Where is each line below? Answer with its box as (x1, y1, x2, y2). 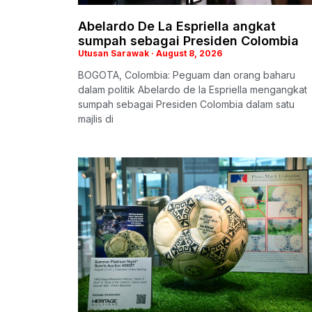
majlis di (78, 112, 114, 125)
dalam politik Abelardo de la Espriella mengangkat (78, 83, 307, 95)
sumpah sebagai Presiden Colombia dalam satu (78, 97, 295, 110)
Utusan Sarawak (78, 47, 151, 58)
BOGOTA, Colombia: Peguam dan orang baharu (78, 68, 295, 81)
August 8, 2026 (154, 47, 222, 58)
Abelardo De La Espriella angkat (78, 18, 276, 33)
